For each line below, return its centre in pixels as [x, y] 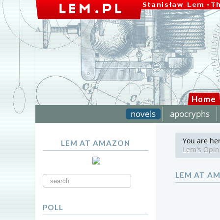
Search [53, 174]
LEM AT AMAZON [95, 143]
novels [143, 114]
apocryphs [190, 114]
